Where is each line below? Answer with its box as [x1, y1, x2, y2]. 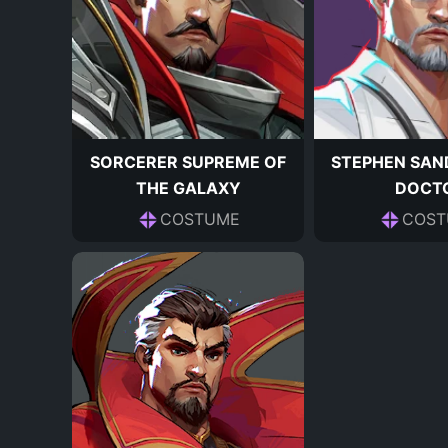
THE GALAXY [135, 177, 241, 198]
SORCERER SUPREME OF [90, 151, 286, 172]
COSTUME [160, 208, 240, 229]
